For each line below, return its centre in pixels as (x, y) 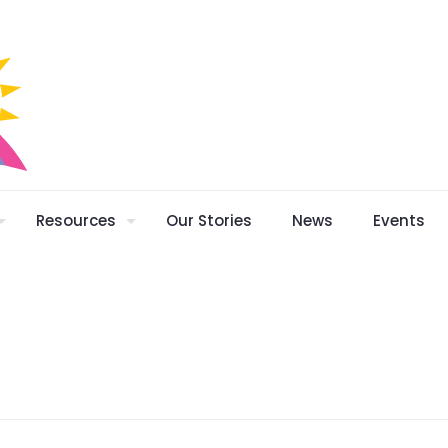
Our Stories (209, 220)
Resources (76, 220)
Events (399, 220)
